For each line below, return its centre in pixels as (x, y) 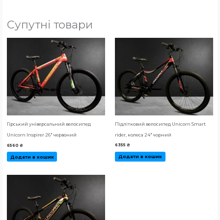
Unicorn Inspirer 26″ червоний (41, 135)
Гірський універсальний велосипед (49, 124)
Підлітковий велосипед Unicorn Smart (160, 124)
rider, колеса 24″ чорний (143, 135)
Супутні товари (50, 25)
